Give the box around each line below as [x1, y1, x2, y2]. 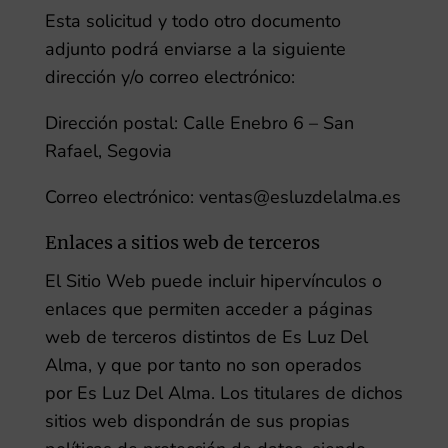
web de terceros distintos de [44, 325, 277, 349]
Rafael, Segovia [44, 139, 172, 163]
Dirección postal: [44, 111, 178, 135]
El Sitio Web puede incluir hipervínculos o [44, 269, 382, 293]
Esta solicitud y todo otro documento [44, 9, 341, 33]
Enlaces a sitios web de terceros [44, 231, 320, 254]
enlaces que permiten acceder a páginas [44, 297, 373, 321]
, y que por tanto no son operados [87, 353, 362, 377]
